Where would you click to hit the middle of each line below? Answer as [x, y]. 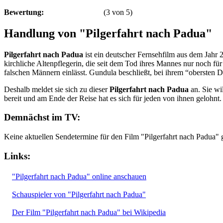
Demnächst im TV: [42, 117]
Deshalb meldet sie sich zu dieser [57, 89]
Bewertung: [24, 12]
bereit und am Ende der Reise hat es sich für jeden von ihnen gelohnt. [113, 98]
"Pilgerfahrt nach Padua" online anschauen [79, 176]
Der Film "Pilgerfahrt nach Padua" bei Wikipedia [89, 212]
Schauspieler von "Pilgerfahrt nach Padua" [79, 194]
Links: [17, 156]
